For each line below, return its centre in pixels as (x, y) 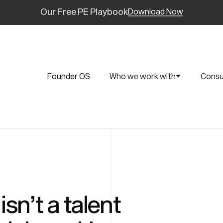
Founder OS (68, 76)
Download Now (155, 12)
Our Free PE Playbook (84, 12)
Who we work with (143, 76)
